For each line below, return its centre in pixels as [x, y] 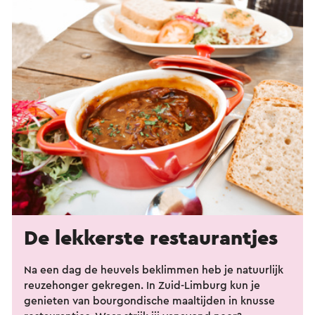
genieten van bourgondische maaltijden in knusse [149, 302]
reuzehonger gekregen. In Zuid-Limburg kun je [142, 286]
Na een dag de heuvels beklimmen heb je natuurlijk [154, 271]
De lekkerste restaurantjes [151, 239]
